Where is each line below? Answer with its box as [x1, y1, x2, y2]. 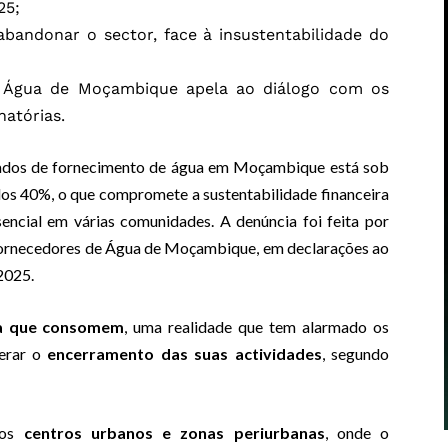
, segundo [321, 344, 390, 364]
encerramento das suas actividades [47, 344, 322, 364]
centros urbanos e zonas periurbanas [23, 423, 325, 443]
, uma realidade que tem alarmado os [124, 317, 390, 337]
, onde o [324, 423, 390, 443]
